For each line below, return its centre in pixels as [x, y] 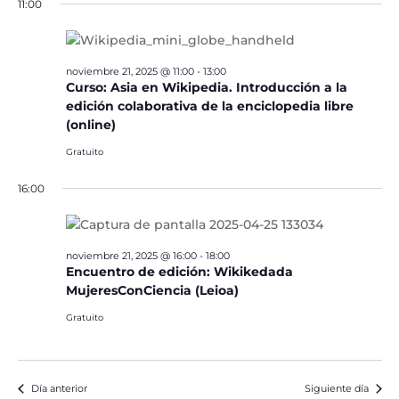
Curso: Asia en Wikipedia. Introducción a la [206, 87]
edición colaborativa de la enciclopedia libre [209, 106]
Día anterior [59, 388]
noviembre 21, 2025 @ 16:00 [131, 256]
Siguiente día [336, 388]
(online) [90, 125]
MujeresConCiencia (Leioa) [152, 290]
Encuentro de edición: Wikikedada [179, 272]
